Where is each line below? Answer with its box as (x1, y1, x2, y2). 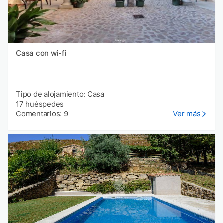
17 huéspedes (16, 99, 64, 109)
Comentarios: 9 (16, 109, 68, 118)
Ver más (173, 109, 201, 118)
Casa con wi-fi (16, 48, 67, 58)
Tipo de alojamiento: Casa (16, 89, 104, 99)
